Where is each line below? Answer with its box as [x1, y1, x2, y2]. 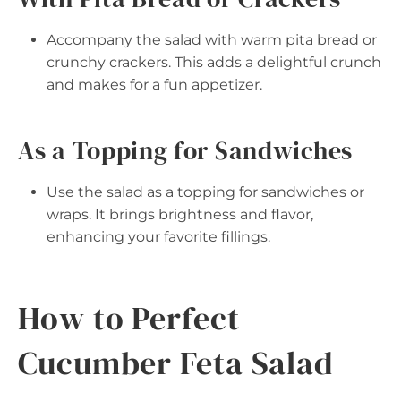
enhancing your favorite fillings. [47, 228, 270, 246]
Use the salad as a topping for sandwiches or [47, 183, 364, 201]
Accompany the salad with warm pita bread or [47, 31, 377, 49]
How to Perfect [18, 296, 240, 341]
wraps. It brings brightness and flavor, [47, 206, 313, 224]
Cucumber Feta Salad [18, 341, 335, 386]
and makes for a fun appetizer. [47, 76, 262, 94]
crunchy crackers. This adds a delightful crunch [47, 54, 381, 72]
